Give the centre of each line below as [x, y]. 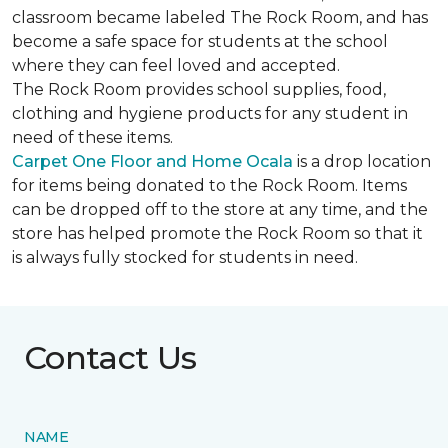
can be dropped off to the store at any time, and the [220, 209]
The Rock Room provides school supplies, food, [199, 89]
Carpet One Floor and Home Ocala [152, 161]
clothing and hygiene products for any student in [210, 113]
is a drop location [362, 161]
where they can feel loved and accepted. [176, 65]
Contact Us [110, 357]
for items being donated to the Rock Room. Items [209, 185]
